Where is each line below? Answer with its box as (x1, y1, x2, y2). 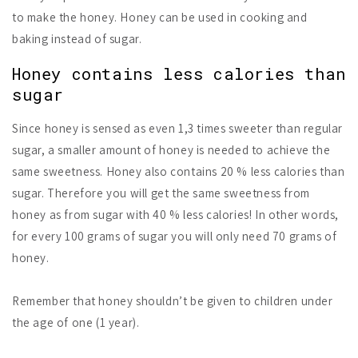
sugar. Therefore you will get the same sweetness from (12, 185, 310, 201)
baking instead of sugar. (12, 31, 142, 47)
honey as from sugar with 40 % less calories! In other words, (12, 207, 340, 223)
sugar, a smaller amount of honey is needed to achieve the (12, 142, 331, 158)
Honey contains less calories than (12, 62, 346, 84)
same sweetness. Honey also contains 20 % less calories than (12, 164, 345, 180)
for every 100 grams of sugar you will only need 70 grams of (12, 229, 337, 245)
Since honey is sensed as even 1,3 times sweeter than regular (12, 121, 344, 137)
